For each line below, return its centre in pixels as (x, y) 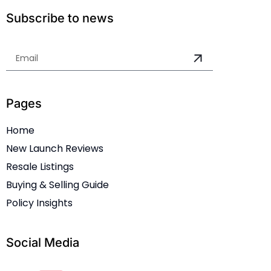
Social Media (43, 243)
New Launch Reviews (55, 149)
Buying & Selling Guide (57, 185)
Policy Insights (39, 203)
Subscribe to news (60, 18)
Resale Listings (40, 167)
